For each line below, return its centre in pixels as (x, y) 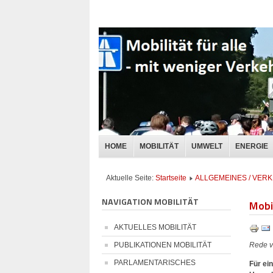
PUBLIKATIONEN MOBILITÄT (163, 245)
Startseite (171, 178)
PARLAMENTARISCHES (155, 263)
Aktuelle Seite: (131, 178)
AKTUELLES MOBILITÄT (155, 228)
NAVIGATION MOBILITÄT (150, 201)
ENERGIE (252, 146)
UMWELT (207, 146)
